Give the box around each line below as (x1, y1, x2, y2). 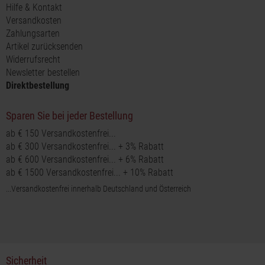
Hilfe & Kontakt (6, 2, 62, 13)
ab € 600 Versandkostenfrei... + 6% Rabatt (6, 154, 164, 165)
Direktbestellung (6, 80, 69, 91)
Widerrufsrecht (6, 54, 60, 65)
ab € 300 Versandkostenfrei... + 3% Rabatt (6, 141, 164, 152)
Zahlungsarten (6, 28, 60, 39)
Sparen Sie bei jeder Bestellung (6, 109, 133, 122)
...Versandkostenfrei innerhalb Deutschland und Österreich (6, 184, 191, 193)
